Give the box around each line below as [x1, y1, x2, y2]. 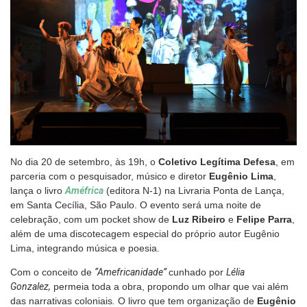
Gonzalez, [10, 280, 51, 292]
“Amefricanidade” [95, 266, 169, 278]
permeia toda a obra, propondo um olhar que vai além [51, 280, 288, 292]
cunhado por [169, 266, 226, 278]
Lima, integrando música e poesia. [10, 242, 160, 254]
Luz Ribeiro [172, 213, 225, 225]
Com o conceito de [10, 266, 95, 278]
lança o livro [10, 184, 65, 196]
